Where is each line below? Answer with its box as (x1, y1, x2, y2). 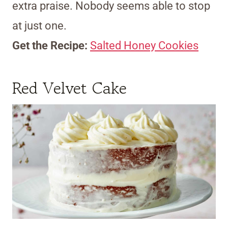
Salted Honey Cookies (90, 39, 198, 52)
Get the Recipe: (12, 39, 90, 52)
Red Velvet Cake (12, 76, 127, 100)
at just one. (12, 19, 67, 33)
